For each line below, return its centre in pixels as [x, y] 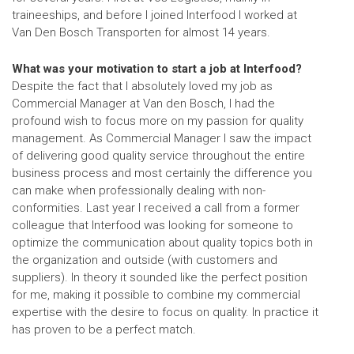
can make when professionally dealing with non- [139, 190]
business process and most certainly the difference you [162, 173]
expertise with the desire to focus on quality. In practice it [165, 312]
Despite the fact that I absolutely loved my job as [142, 86]
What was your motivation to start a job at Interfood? [157, 69]
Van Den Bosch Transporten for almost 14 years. [141, 32]
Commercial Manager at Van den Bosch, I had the [143, 104]
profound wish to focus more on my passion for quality [158, 121]
